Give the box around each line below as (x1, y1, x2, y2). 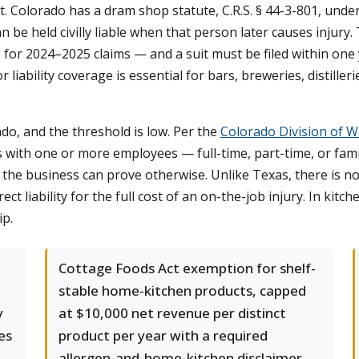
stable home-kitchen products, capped (58, 281, 306, 300)
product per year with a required (58, 326, 268, 345)
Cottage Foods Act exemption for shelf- (58, 259, 316, 277)
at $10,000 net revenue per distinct (58, 304, 286, 322)
